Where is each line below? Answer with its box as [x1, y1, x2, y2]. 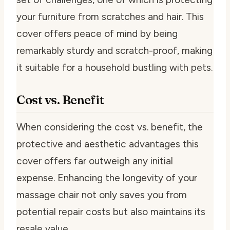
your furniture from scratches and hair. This [16, 11, 204, 23]
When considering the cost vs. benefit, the [16, 121, 203, 133]
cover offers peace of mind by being [16, 28, 178, 40]
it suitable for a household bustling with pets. [16, 62, 213, 74]
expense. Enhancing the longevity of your [16, 172, 197, 184]
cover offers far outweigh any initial [16, 155, 173, 167]
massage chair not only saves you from [16, 189, 187, 201]
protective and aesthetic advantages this [16, 138, 199, 150]
